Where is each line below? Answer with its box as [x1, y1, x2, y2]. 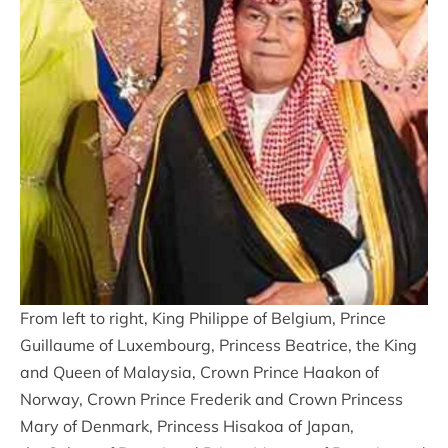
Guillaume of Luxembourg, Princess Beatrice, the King [20, 334, 417, 355]
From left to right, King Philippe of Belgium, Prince [20, 307, 386, 328]
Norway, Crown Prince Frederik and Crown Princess [20, 388, 403, 409]
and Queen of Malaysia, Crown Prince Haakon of [20, 361, 379, 382]
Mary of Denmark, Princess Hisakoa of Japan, [20, 415, 354, 436]
